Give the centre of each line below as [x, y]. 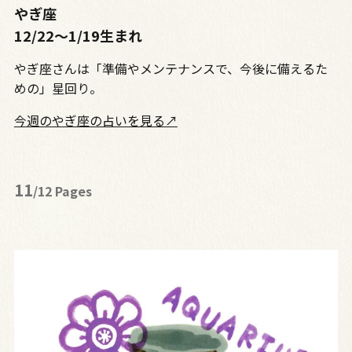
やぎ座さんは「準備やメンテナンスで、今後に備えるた [170, 68]
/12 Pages [62, 191]
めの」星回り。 [58, 88]
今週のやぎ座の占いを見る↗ [95, 120]
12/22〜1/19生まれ [78, 35]
